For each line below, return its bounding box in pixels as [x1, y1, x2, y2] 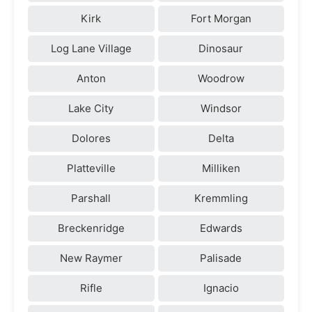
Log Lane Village [50, 41, 132, 55]
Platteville [66, 161, 116, 175]
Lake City [68, 101, 114, 115]
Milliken [201, 161, 240, 175]
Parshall [71, 191, 111, 205]
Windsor [200, 101, 242, 115]
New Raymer [59, 251, 123, 265]
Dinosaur [198, 41, 244, 55]
